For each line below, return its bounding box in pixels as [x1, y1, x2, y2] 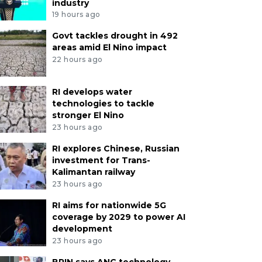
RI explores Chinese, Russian [51, 143, 180, 154]
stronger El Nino [51, 110, 124, 121]
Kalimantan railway [51, 167, 135, 178]
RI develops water [51, 87, 132, 98]
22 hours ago [51, 55, 103, 64]
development [51, 223, 112, 234]
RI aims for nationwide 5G [51, 199, 166, 211]
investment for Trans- [51, 155, 150, 166]
